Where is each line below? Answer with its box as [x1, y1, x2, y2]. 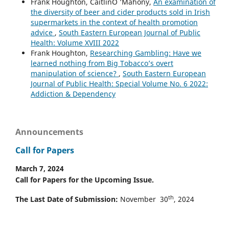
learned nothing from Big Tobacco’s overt [30, 58, 173, 68]
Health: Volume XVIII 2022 [30, 37, 119, 48]
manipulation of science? [30, 68, 119, 78]
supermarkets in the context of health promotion [30, 17, 198, 27]
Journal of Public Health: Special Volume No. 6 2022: [30, 78, 208, 88]
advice [30, 27, 55, 37]
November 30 [118, 194, 168, 204]
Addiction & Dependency [30, 88, 116, 99]
